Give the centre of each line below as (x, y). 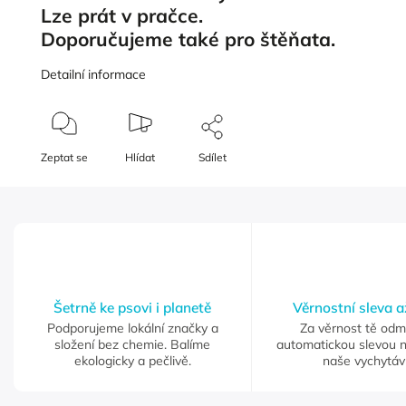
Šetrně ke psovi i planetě (132, 308)
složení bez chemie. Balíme (132, 345)
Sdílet (213, 158)
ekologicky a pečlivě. (132, 361)
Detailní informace (94, 75)
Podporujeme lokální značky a (132, 329)
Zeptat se (65, 158)
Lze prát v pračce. (125, 15)
